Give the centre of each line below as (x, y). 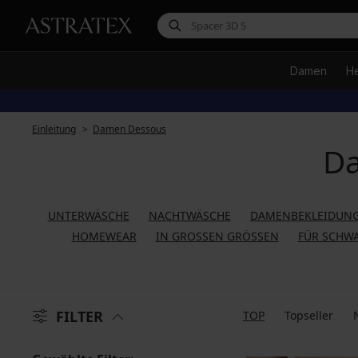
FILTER (80, 316)
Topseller (309, 315)
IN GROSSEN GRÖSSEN (213, 236)
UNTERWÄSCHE (88, 215)
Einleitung (54, 129)
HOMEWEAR (104, 236)
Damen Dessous (129, 129)
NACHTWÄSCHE (189, 215)
